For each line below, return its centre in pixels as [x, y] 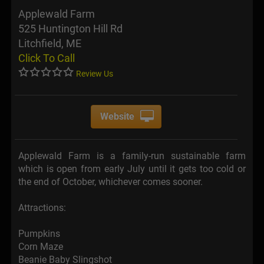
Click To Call [47, 58]
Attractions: [42, 208]
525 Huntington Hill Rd [70, 29]
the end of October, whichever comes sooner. [110, 182]
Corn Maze [41, 247]
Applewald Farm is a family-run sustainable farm [132, 156]
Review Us [95, 74]
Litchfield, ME [50, 44]
